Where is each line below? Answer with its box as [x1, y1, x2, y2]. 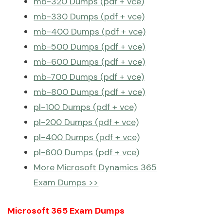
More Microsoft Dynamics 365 [34, 162, 157, 173]
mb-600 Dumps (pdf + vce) [34, 56, 145, 68]
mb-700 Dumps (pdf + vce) [34, 71, 145, 83]
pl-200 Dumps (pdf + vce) [34, 116, 139, 128]
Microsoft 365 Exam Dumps [7, 205, 125, 217]
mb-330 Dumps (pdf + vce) [34, 11, 145, 22]
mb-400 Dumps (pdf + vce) [34, 26, 146, 37]
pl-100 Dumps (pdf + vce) [34, 101, 137, 113]
